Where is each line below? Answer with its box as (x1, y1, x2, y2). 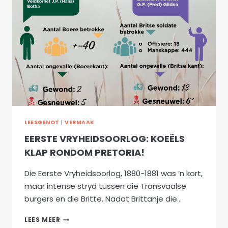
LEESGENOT (24, 118, 60, 126)
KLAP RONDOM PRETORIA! (24, 146, 145, 159)
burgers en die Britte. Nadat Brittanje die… (24, 193, 182, 205)
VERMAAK (65, 118, 95, 126)
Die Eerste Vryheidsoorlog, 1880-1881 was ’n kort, (24, 168, 203, 179)
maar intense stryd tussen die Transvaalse (24, 181, 186, 192)
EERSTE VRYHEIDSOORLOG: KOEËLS (24, 132, 185, 146)
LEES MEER (24, 215, 61, 224)
